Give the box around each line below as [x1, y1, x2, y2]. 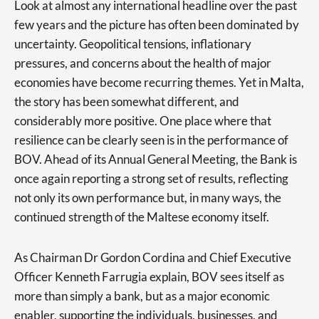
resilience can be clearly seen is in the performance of [14, 132, 288, 147]
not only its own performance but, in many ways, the [14, 190, 281, 205]
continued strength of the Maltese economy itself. [14, 209, 269, 224]
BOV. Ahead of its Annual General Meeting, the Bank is [14, 152, 297, 167]
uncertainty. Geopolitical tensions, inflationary [14, 36, 251, 51]
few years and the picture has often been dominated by [14, 17, 299, 32]
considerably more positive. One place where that [14, 113, 271, 128]
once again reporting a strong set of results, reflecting [14, 171, 288, 186]
